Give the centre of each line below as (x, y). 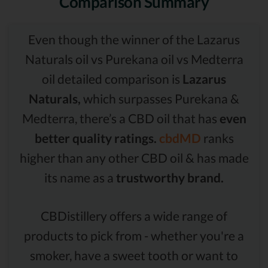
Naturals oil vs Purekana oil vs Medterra (134, 59)
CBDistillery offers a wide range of (134, 215)
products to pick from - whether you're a (134, 235)
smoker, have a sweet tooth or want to (134, 255)
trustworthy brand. (170, 177)
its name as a (80, 177)
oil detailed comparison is (112, 78)
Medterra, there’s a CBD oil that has (121, 118)
